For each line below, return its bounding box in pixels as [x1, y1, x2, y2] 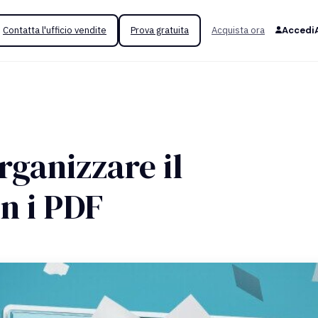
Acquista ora [212, 24, 265, 36]
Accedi [281, 24, 314, 36]
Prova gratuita [131, 24, 189, 36]
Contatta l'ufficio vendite [3, 24, 106, 36]
